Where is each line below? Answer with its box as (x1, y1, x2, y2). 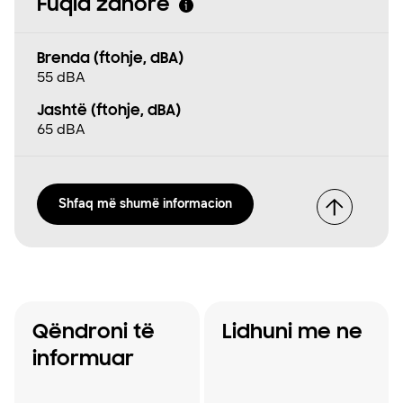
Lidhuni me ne (221, 321, 363, 344)
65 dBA (37, 120, 85, 138)
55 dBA (37, 67, 85, 85)
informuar (32, 348, 134, 371)
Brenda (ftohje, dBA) (37, 50, 184, 67)
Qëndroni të (32, 321, 155, 344)
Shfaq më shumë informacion (58, 195, 232, 211)
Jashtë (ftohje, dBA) (37, 103, 181, 120)
